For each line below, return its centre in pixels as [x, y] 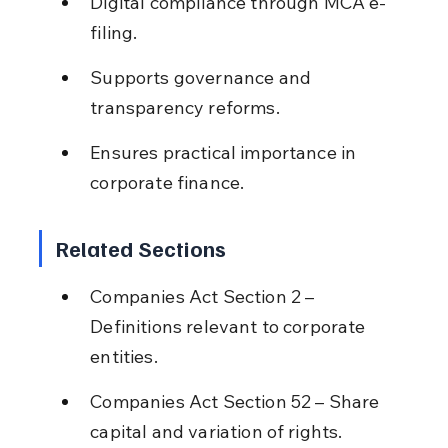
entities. [124, 356]
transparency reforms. [185, 107]
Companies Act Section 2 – [204, 296]
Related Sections [141, 247]
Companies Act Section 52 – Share [237, 401]
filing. [114, 32]
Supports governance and [203, 77]
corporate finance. [167, 182]
